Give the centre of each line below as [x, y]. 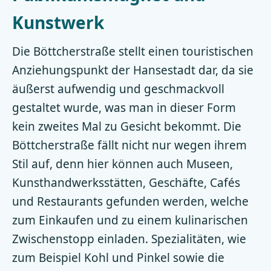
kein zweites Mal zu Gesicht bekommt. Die [127, 126]
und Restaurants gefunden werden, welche [130, 201]
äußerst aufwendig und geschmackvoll [118, 89]
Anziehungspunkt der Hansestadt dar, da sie [133, 70]
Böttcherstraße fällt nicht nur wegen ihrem [129, 145]
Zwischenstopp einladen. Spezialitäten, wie [129, 239]
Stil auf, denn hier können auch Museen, [122, 164]
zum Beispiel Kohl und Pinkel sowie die [118, 258]
